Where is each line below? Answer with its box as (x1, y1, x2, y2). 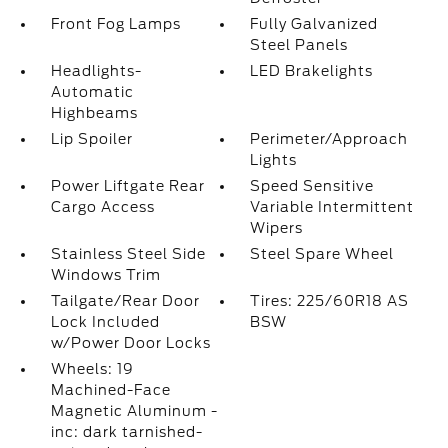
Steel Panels (250, 37, 349, 53)
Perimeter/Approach (250, 131, 409, 147)
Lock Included (50, 314, 160, 330)
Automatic (50, 84, 134, 100)
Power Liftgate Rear (50, 178, 205, 194)
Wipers (250, 220, 304, 236)
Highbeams (50, 105, 138, 121)
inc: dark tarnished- (50, 424, 203, 440)
